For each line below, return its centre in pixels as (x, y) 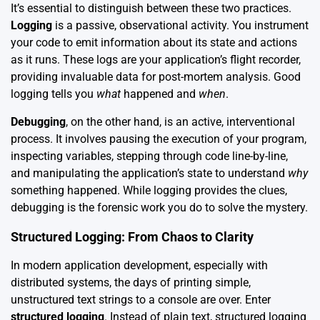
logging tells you (54, 94)
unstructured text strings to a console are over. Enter (141, 300)
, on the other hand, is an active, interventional (180, 122)
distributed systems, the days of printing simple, (131, 282)
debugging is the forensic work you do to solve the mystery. (159, 207)
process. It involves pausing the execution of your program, (159, 139)
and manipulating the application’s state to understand (149, 173)
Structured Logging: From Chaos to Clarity (132, 237)
